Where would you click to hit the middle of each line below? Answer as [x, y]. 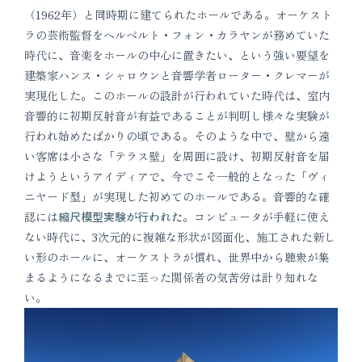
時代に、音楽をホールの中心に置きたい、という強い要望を [177, 55]
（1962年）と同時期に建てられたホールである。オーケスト [178, 15]
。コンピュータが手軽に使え [256, 217]
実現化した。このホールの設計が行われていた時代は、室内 [177, 96]
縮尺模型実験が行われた [120, 217]
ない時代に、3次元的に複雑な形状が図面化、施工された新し [180, 237]
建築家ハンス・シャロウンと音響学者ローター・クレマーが [177, 76]
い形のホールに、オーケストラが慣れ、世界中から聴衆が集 [177, 257]
